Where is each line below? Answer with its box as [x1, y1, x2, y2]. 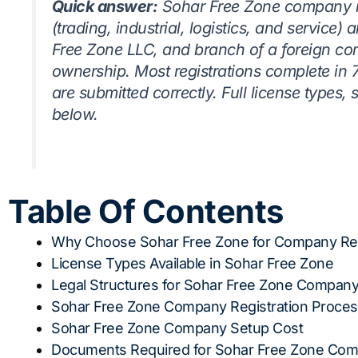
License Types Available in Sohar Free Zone [51, 254, 333, 272]
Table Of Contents [8, 191, 284, 231]
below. [51, 104, 98, 124]
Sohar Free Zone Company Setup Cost [51, 319, 303, 336]
